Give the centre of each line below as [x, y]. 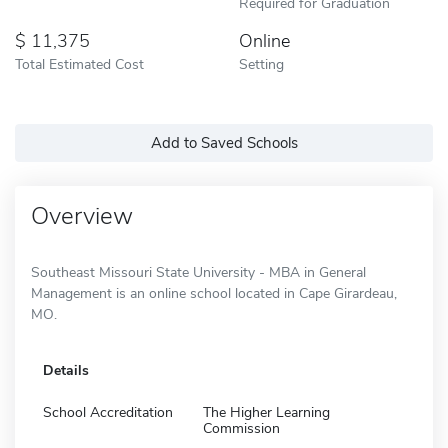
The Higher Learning [266, 412]
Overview [82, 215]
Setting [261, 63]
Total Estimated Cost [79, 63]
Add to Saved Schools [224, 142]
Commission [241, 428]
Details [66, 370]
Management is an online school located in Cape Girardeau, [214, 293]
